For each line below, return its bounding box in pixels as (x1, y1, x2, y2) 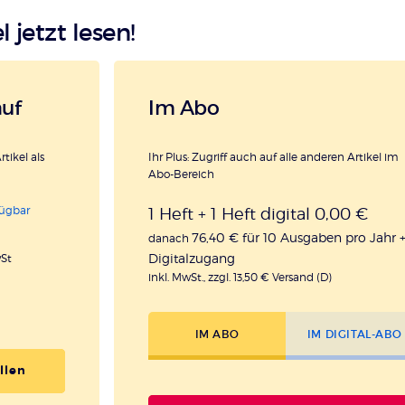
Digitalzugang (147, 250, 235, 267)
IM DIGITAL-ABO (306, 326, 402, 341)
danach (147, 231, 192, 246)
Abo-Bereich (147, 166, 214, 181)
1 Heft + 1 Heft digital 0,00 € (147, 204, 368, 224)
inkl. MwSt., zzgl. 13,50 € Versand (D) (147, 270, 332, 285)
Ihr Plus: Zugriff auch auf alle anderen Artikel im (147, 149, 399, 164)
